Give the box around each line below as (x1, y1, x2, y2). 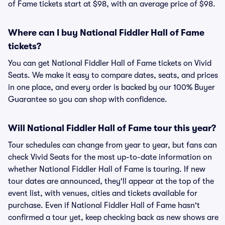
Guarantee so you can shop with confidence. (8, 95, 167, 104)
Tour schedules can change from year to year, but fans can (8, 141, 217, 150)
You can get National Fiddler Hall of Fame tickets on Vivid (8, 59, 211, 68)
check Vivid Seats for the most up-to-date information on (8, 153, 212, 162)
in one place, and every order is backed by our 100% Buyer (8, 83, 215, 92)
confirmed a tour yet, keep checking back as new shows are (8, 213, 218, 222)
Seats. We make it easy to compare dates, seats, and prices (8, 71, 218, 80)
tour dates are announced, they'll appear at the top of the (8, 177, 214, 186)
